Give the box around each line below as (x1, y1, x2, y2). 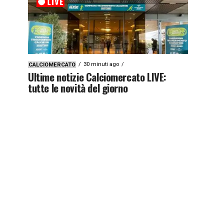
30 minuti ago (83, 60, 119, 67)
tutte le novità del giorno (28, 79, 128, 95)
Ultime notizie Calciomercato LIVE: (28, 68, 166, 84)
